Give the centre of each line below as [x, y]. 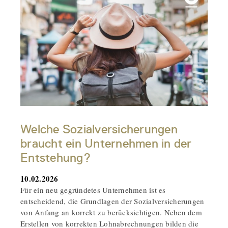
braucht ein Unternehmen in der [106, 143]
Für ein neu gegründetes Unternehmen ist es [93, 190]
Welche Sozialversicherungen [99, 129]
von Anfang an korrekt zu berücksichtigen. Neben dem [111, 212]
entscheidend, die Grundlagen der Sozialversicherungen [112, 201]
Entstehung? [55, 158]
